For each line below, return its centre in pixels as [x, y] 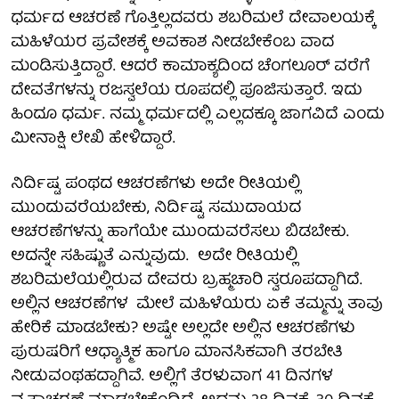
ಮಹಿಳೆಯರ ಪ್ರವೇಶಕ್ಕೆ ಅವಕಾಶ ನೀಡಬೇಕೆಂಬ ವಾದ [172, 43]
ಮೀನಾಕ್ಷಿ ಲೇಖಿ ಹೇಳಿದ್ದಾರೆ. [95, 139]
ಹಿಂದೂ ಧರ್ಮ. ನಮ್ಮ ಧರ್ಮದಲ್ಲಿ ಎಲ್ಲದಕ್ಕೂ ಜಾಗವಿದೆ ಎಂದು [198, 115]
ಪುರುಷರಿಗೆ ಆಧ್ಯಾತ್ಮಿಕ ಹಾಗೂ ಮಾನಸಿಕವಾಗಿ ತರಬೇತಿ [177, 353]
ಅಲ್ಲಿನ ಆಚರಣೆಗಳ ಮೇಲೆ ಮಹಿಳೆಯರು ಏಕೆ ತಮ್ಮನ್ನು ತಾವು [197, 305]
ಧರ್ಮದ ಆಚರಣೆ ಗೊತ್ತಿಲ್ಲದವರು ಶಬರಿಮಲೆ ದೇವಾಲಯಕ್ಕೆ [193, 19]
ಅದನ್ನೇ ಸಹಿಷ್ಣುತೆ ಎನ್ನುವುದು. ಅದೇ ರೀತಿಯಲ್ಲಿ [154, 256]
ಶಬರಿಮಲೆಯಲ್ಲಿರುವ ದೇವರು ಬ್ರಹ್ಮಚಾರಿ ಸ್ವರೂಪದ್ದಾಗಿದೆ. [187, 281]
